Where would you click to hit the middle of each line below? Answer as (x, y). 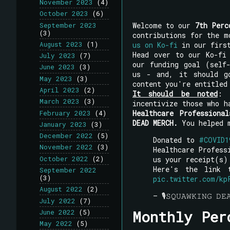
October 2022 (64, 158)
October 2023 (64, 14)
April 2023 (60, 90)
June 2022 (57, 212)
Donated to (176, 140)
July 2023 (57, 56)
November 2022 (66, 147)
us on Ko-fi (155, 45)
